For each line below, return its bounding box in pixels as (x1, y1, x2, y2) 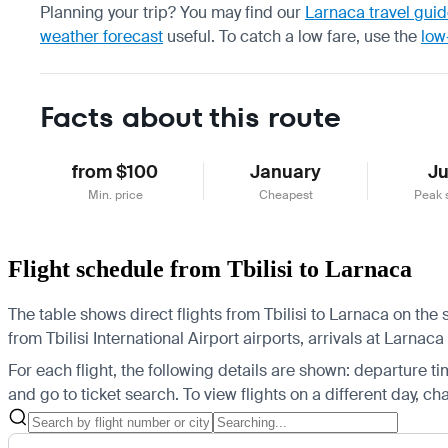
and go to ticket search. (8, 383, 179, 405)
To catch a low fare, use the (219, 25, 421, 47)
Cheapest (258, 186, 313, 203)
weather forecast (40, 25, 163, 47)
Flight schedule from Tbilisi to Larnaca (8, 255, 412, 282)
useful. (163, 25, 215, 47)
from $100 (72, 159, 159, 184)
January (250, 159, 322, 184)
